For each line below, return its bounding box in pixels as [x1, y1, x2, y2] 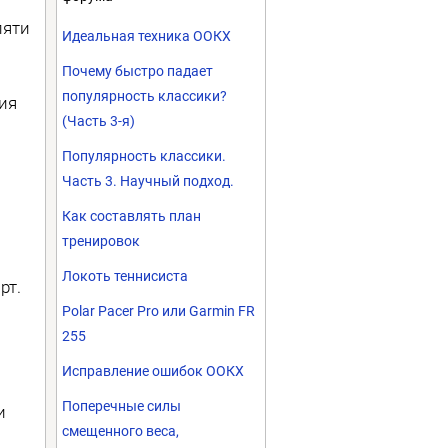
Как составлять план [62, 208, 201, 224]
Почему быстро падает [62, 63, 213, 79]
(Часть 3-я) [62, 113, 135, 129]
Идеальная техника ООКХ [62, 28, 231, 44]
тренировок [62, 233, 140, 249]
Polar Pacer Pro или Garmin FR [62, 303, 255, 319]
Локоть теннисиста [62, 268, 188, 284]
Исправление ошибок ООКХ [62, 363, 244, 379]
